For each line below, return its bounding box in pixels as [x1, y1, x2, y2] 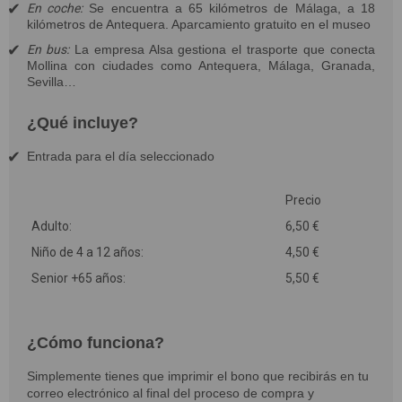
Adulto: [31, 219, 72, 233]
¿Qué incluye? [27, 114, 138, 132]
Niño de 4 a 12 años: [31, 245, 144, 259]
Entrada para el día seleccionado [27, 149, 214, 163]
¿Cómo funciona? [27, 334, 164, 352]
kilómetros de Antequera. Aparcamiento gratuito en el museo [27, 17, 371, 31]
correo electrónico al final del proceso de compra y [27, 386, 314, 400]
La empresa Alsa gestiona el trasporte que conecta [68, 42, 376, 57]
